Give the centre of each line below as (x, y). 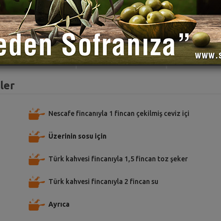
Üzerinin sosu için (77, 136)
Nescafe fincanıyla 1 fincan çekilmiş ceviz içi (119, 113)
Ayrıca (59, 204)
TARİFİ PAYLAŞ (130, 54)
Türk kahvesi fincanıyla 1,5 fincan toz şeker (118, 159)
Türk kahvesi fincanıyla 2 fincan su (103, 181)
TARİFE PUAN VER (40, 54)
